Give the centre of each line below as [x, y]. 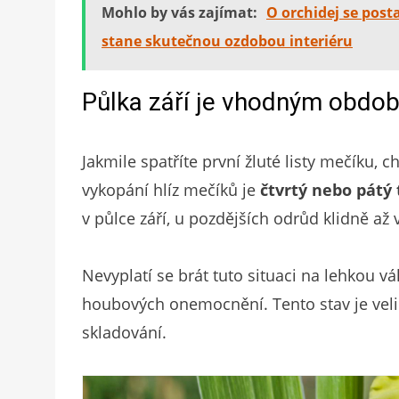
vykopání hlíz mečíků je [171, 190]
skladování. [124, 333]
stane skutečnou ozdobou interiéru [227, 41]
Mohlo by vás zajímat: [179, 13]
